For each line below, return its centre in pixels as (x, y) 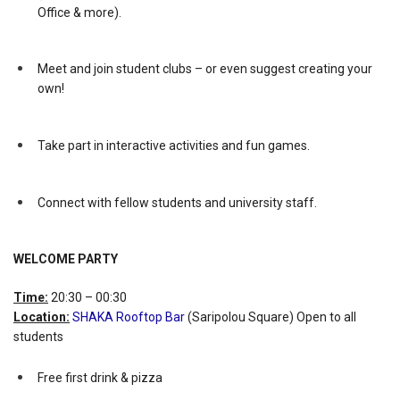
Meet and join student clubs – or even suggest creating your (205, 69)
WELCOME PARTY (66, 259)
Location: (42, 317)
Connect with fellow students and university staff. (178, 202)
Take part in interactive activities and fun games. (174, 145)
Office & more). (80, 12)
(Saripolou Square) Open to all (271, 317)
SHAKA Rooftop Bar (129, 317)
